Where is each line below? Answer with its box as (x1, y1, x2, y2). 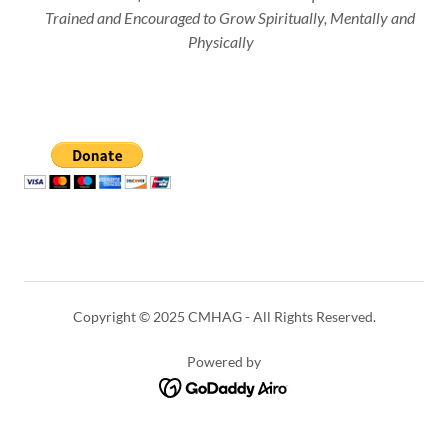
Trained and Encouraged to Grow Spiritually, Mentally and (33, 7, 415, 27)
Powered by (187, 352, 261, 370)
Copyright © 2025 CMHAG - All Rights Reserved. (72, 307, 376, 325)
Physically (188, 31, 257, 51)
